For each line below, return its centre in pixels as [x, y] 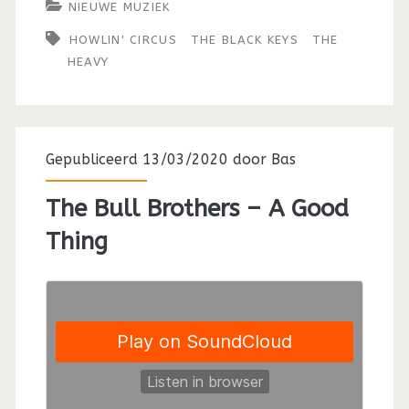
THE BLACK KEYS [244, 39]
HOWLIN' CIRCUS [123, 39]
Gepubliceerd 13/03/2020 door [158, 159]
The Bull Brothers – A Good [197, 208]
